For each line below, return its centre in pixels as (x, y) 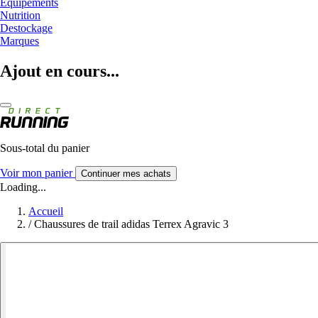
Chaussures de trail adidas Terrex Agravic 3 (131, 224)
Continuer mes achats (126, 173)
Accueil (46, 211)
